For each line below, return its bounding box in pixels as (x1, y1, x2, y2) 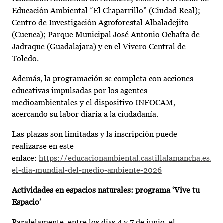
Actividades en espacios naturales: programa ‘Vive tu (12, 185, 200, 195)
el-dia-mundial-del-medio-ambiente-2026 (12, 165, 162, 175)
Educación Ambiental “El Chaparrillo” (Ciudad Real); (12, 6, 200, 16)
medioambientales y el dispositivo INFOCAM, (12, 98, 175, 108)
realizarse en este (12, 141, 74, 151)
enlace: (12, 153, 39, 163)
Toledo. (12, 54, 39, 64)
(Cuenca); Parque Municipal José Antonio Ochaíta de (12, 30, 200, 40)
